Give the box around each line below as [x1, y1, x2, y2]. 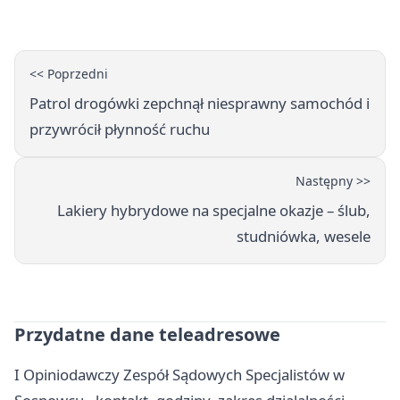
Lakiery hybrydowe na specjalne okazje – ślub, [57, 199, 371, 221]
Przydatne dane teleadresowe [14, 321, 280, 346]
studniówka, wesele [237, 225, 371, 246]
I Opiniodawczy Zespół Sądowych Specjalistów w [14, 363, 345, 385]
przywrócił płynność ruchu [29, 118, 210, 139]
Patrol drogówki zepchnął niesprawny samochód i [29, 92, 370, 113]
